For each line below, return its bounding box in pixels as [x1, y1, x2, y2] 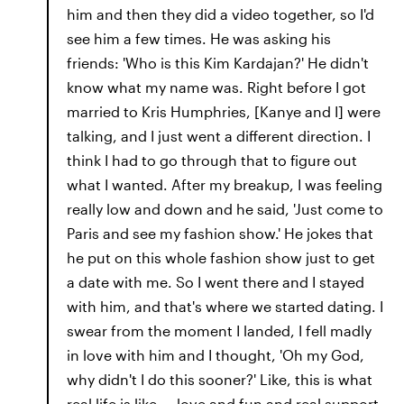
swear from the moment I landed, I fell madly [67, 322, 372, 339]
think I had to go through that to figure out [67, 151, 357, 169]
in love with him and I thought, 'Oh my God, [67, 346, 364, 363]
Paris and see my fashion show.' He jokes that [67, 225, 373, 242]
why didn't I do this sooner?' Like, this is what [67, 371, 372, 388]
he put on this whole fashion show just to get [67, 249, 375, 266]
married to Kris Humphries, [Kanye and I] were [67, 103, 381, 120]
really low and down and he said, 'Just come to [67, 200, 383, 217]
